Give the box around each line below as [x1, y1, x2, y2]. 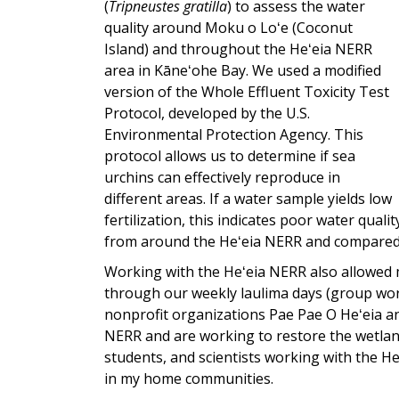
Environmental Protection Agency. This [104, 125, 363, 145]
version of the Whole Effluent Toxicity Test [104, 82, 389, 102]
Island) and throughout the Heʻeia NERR [104, 39, 372, 60]
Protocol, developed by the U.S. [104, 103, 310, 124]
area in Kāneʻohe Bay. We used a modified [104, 61, 381, 81]
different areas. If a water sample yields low [104, 189, 392, 209]
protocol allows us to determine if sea [104, 146, 355, 167]
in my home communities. [104, 369, 273, 389]
